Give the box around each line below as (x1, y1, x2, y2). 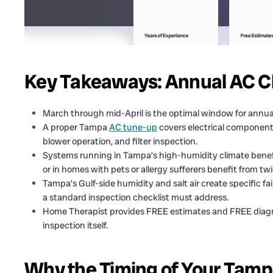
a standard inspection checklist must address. (43, 191, 229, 204)
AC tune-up (109, 121, 157, 133)
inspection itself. (43, 219, 108, 232)
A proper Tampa (43, 121, 109, 133)
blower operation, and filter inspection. (43, 135, 197, 147)
